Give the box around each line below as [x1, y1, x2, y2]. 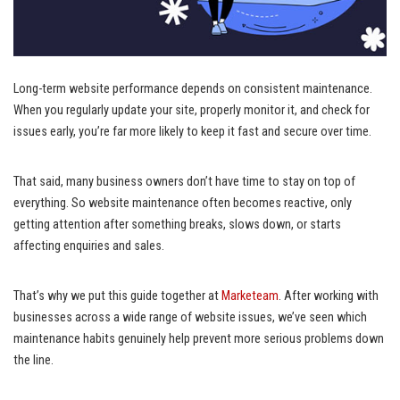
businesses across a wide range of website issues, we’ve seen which [13, 310, 367, 326]
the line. [13, 353, 54, 369]
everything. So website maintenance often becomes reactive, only [13, 196, 352, 212]
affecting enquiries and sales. [13, 238, 164, 254]
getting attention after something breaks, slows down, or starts [13, 217, 341, 233]
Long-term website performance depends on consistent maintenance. [13, 81, 372, 97]
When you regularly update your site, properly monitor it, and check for [13, 103, 370, 119]
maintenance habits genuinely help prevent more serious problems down [13, 331, 384, 347]
